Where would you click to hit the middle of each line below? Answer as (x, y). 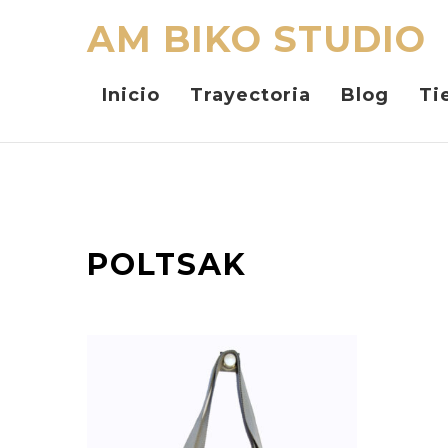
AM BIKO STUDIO (256, 39)
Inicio (131, 95)
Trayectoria (250, 95)
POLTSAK (167, 264)
